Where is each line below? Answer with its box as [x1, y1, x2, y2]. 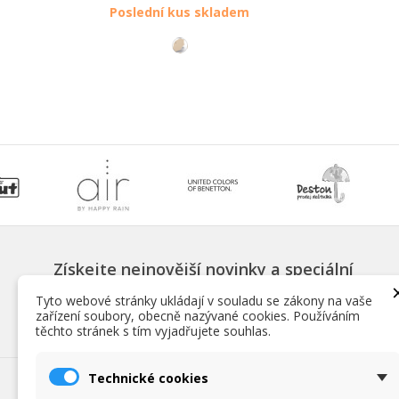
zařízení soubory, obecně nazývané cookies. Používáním [36, 307, 360, 324]
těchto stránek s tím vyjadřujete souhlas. [36, 322, 271, 339]
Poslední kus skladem [110, 3, 250, 20]
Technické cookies [88, 369, 208, 387]
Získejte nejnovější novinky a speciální [53, 257, 354, 280]
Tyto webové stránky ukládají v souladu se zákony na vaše [36, 292, 372, 309]
